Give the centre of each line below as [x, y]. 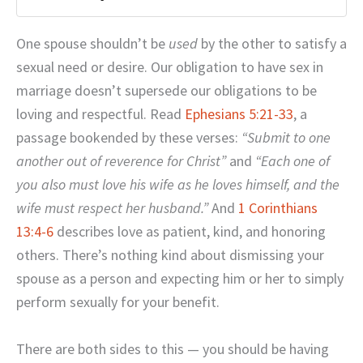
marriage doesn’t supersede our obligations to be [167, 91]
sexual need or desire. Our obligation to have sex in [170, 67]
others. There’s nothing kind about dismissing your [170, 255]
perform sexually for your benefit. [118, 302]
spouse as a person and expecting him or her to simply [180, 279]
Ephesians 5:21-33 [239, 114]
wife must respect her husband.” [114, 208]
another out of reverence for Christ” [121, 161]
